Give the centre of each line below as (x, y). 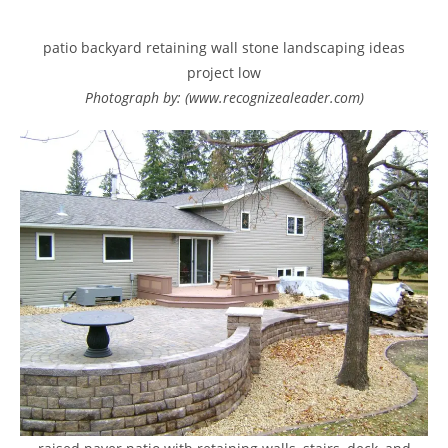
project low (224, 72)
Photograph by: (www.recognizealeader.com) (224, 97)
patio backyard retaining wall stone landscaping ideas (224, 47)
